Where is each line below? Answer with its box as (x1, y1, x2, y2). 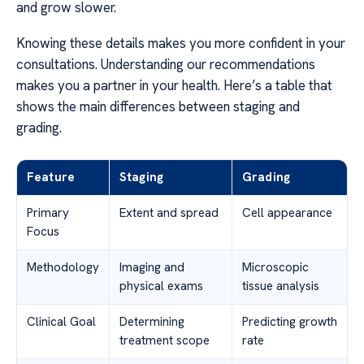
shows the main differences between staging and (16, 97, 300, 116)
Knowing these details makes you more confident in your (16, 34, 345, 53)
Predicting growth (242, 314, 337, 331)
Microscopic (242, 259, 309, 276)
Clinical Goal (27, 314, 96, 331)
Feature (27, 169, 76, 186)
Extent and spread (119, 205, 219, 222)
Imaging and (119, 259, 184, 276)
